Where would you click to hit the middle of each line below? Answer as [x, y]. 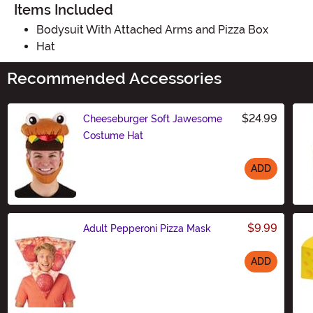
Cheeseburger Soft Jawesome [153, 118]
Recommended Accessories [114, 78]
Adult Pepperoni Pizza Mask [147, 228]
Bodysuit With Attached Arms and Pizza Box [152, 29]
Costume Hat [113, 135]
